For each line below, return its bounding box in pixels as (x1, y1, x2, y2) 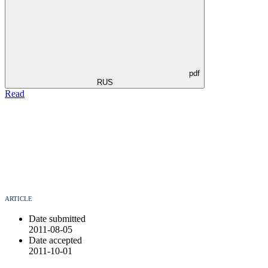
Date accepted (29, 235, 82, 246)
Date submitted (29, 214, 86, 224)
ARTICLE (5, 195, 32, 203)
